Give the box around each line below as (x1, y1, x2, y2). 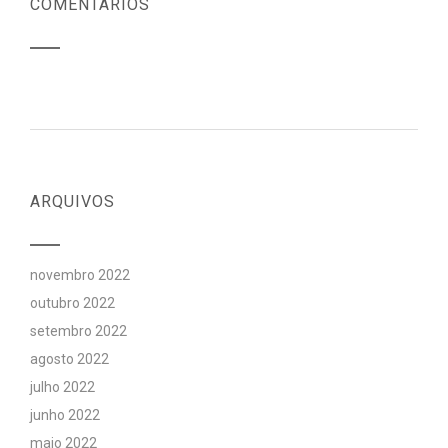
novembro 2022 (30, 267, 130, 283)
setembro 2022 (30, 323, 127, 339)
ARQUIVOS (30, 192, 115, 211)
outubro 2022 (30, 295, 115, 311)
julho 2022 (30, 379, 95, 395)
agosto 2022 (30, 351, 109, 367)
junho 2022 (30, 407, 100, 423)
